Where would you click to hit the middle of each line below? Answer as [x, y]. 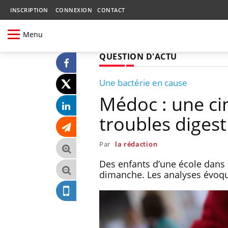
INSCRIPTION [29, 10]
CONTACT [111, 10]
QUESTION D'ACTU [138, 56]
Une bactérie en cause [143, 82]
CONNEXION [74, 10]
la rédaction [136, 144]
